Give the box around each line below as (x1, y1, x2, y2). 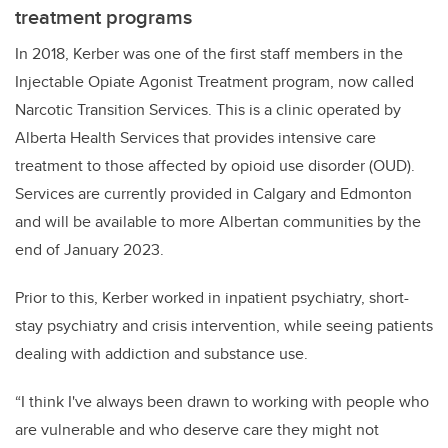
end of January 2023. (15, 238, 164, 262)
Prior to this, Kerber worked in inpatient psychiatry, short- (15, 286, 409, 310)
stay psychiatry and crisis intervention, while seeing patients (15, 314, 433, 338)
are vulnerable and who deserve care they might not (15, 418, 379, 442)
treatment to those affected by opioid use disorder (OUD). (15, 154, 415, 178)
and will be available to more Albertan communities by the (15, 210, 421, 234)
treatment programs (15, 2, 192, 32)
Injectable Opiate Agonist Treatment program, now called (15, 70, 414, 94)
